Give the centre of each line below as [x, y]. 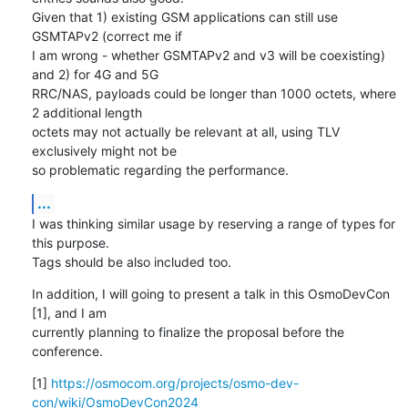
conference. [67, 351]
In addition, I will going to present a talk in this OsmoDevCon [210, 293]
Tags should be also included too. [131, 261]
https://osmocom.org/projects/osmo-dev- [174, 382]
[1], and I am [71, 312]
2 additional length [88, 112]
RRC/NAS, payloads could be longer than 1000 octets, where [214, 93]
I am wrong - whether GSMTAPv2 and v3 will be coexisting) [208, 55]
